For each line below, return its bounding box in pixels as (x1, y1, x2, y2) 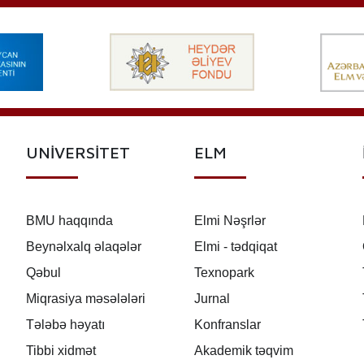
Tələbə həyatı (25, 318, 105, 332)
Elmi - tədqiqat (193, 240, 277, 254)
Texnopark (193, 266, 254, 280)
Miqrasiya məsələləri (25, 292, 145, 306)
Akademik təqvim (193, 344, 293, 358)
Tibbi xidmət (25, 344, 96, 358)
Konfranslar (193, 318, 261, 332)
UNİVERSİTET (25, 143, 130, 162)
